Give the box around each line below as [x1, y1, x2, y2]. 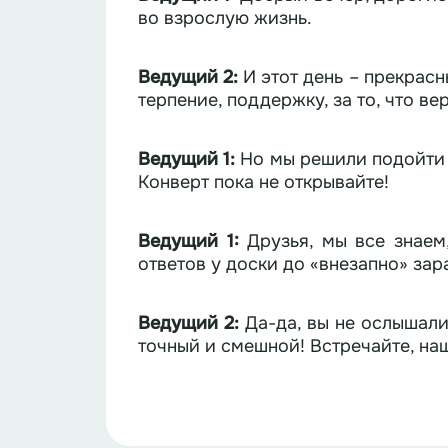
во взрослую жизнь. [138, 7, 312, 29]
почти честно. [138, 417, 257, 439]
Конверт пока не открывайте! [138, 171, 389, 193]
